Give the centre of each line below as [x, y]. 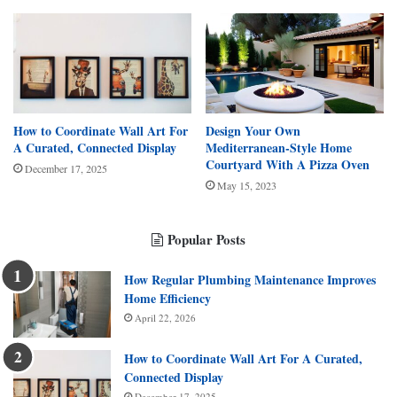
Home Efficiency [167, 299]
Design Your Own [253, 131]
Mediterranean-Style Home [279, 148]
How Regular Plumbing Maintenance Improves [250, 280]
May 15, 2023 [247, 186]
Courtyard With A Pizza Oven [288, 165]
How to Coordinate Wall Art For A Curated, [243, 359]
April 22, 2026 [165, 318]
